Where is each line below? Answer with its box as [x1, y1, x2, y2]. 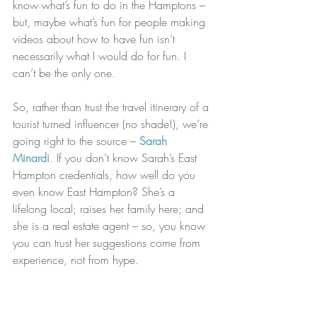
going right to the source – [13, 133, 139, 149]
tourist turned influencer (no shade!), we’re [13, 116, 212, 132]
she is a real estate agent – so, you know [13, 218, 209, 234]
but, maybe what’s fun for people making [13, 14, 209, 30]
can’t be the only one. [13, 65, 115, 81]
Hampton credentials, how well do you [13, 167, 199, 183]
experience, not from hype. [13, 252, 139, 267]
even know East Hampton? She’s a [13, 184, 178, 200]
